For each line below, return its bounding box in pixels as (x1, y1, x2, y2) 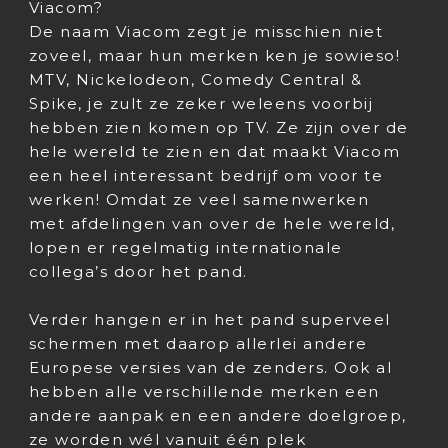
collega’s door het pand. (28, 262, 248, 281)
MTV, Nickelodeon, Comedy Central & (28, 70, 363, 89)
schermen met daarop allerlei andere (28, 334, 368, 353)
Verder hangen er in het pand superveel (28, 310, 391, 329)
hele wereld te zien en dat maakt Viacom (28, 142, 401, 161)
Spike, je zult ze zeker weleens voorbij (28, 94, 374, 113)
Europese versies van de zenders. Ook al (28, 358, 393, 377)
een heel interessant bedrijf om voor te (28, 166, 384, 185)
